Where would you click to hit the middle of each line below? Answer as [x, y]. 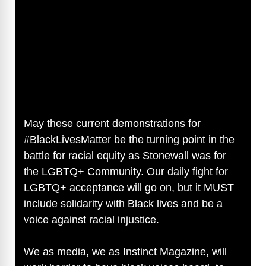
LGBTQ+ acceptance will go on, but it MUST [129, 187]
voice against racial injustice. [93, 219]
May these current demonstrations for [112, 123]
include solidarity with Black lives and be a [123, 203]
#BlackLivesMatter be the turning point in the [129, 139]
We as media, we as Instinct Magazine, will [125, 251]
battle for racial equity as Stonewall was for [125, 155]
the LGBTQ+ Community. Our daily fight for [126, 171]
